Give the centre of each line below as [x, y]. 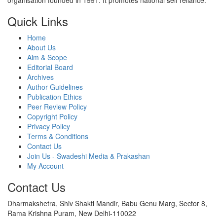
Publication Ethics [55, 97]
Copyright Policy [52, 117]
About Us [41, 48]
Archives [40, 77]
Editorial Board [50, 67]
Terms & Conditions [58, 136]
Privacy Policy [49, 127]
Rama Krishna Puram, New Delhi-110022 [72, 213]
